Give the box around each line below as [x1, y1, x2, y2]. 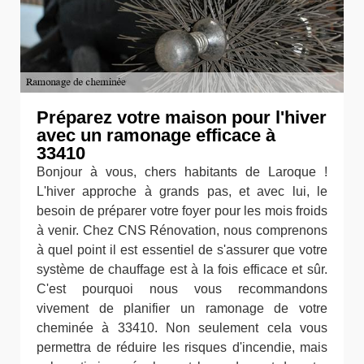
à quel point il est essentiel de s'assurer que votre [37, 242, 327, 257]
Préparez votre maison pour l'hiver [37, 106, 327, 128]
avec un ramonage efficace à [37, 124, 275, 145]
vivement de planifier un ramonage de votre [37, 301, 327, 315]
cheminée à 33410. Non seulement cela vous [37, 320, 327, 335]
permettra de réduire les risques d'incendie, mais [37, 340, 327, 354]
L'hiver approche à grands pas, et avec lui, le [37, 184, 327, 198]
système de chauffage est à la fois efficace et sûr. [37, 262, 327, 276]
